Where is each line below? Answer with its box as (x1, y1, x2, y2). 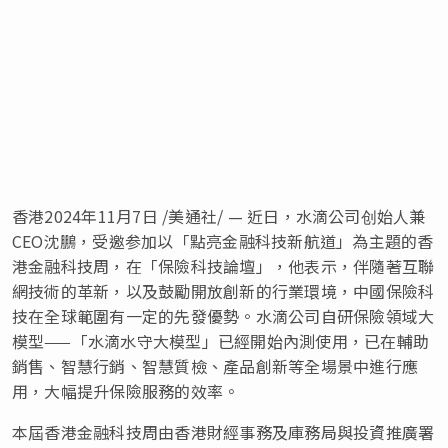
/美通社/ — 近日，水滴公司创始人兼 (157, 203, 426, 228)
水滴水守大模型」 (87, 328, 218, 353)
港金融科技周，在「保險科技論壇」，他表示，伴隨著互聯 (12, 253, 435, 278)
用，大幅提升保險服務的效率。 (12, 378, 240, 403)
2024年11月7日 (44, 203, 158, 228)
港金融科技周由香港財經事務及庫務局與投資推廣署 (60, 419, 435, 444)
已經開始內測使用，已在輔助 (217, 328, 430, 353)
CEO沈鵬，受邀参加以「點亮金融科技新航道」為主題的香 (12, 228, 434, 253)
